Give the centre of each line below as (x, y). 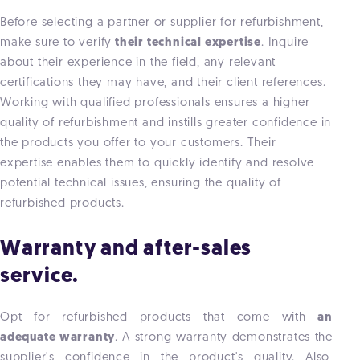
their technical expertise (187, 43)
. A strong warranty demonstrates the (224, 338)
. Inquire (285, 43)
